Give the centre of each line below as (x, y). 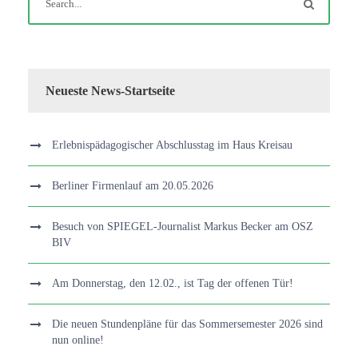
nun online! (78, 340)
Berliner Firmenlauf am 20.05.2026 (133, 185)
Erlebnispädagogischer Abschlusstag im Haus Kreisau (172, 145)
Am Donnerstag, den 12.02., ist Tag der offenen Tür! (173, 283)
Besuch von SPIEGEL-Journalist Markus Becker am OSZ (183, 226)
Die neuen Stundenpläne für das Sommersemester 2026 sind (187, 324)
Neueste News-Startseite (110, 90)
